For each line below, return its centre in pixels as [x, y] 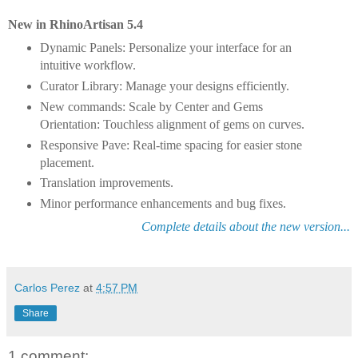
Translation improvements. [106, 183]
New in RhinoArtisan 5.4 [76, 24]
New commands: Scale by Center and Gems [151, 106]
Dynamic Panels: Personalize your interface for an [165, 47]
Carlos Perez [47, 288]
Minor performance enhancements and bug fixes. [163, 204]
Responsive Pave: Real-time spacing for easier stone [171, 145]
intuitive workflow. [88, 65]
